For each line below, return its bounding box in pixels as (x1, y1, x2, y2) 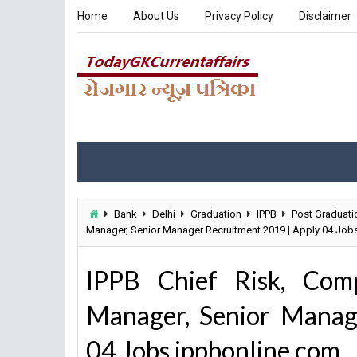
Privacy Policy (205, 10, 273, 22)
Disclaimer (299, 10, 351, 22)
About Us (133, 10, 179, 22)
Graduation (190, 208, 241, 220)
